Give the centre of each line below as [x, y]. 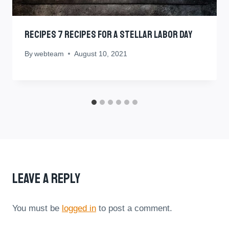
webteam [49, 54]
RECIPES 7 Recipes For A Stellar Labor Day [108, 35]
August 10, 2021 [101, 54]
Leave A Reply [46, 178]
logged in [79, 208]
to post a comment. [134, 208]
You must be [37, 208]
